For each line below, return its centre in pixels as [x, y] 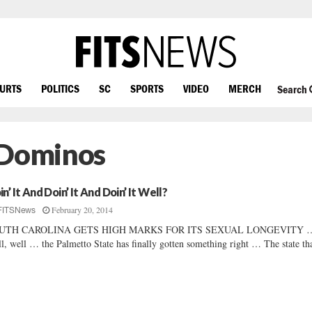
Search [293, 89]
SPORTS [147, 88]
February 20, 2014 [83, 210]
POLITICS [60, 88]
